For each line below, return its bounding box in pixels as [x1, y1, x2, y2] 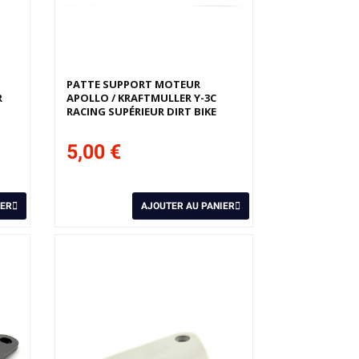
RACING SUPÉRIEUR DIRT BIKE [67, 104, 217, 119]
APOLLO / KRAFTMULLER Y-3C [67, 91, 217, 106]
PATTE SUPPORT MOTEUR [67, 77, 201, 92]
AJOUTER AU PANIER [140, 200, 235, 212]
